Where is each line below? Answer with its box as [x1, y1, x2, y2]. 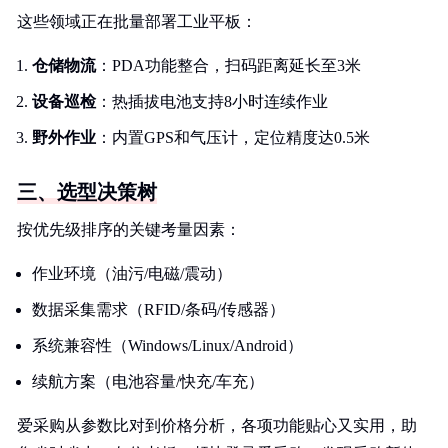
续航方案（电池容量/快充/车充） [32, 373, 264, 390]
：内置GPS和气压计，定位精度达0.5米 [96, 129, 370, 146]
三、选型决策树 [17, 181, 157, 203]
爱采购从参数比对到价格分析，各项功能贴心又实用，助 [17, 417, 417, 434]
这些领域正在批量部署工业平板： [17, 13, 257, 30]
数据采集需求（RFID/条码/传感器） [32, 301, 285, 318]
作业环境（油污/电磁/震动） [32, 265, 232, 282]
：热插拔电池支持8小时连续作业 [96, 93, 328, 110]
